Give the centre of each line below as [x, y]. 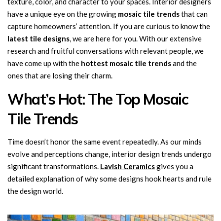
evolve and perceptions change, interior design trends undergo [110, 154]
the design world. [35, 191]
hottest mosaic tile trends [125, 63]
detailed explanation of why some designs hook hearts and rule [110, 178]
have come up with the [43, 63]
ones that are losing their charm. [60, 75]
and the [184, 63]
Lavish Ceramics [128, 166]
